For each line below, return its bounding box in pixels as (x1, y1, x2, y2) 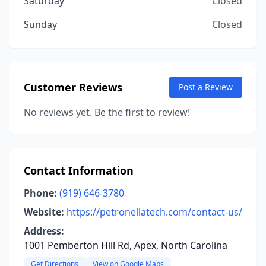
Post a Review (179, 81, 233, 93)
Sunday (24, 18, 57, 31)
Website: (24, 205, 64, 218)
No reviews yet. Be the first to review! (24, 106, 190, 119)
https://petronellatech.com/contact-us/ (66, 205, 242, 218)
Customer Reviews (24, 80, 122, 94)
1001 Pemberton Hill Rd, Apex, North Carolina (24, 239, 227, 252)
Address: (24, 224, 64, 237)
